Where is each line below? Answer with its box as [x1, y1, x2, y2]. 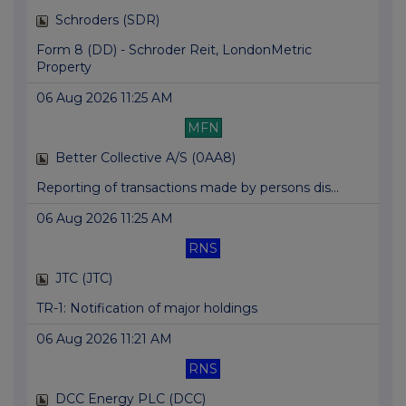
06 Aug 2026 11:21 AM [36, 331, 172, 348]
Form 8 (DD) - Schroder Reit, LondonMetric [36, 42, 312, 59]
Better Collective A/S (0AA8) [55, 150, 236, 167]
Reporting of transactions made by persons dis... [36, 179, 339, 197]
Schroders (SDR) [55, 12, 159, 29]
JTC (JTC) [55, 270, 112, 287]
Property [36, 59, 92, 76]
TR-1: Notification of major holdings [36, 300, 257, 317]
